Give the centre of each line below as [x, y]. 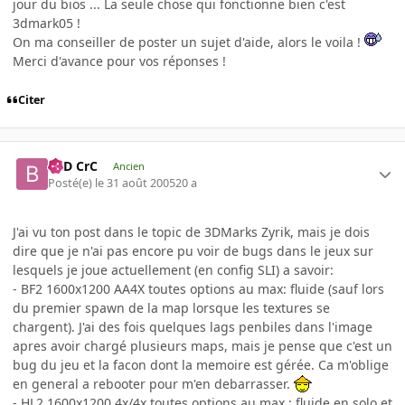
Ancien [128, 166]
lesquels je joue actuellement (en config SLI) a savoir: [173, 269]
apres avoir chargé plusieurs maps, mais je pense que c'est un [202, 345]
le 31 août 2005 [136, 183]
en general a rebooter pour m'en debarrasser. [153, 383]
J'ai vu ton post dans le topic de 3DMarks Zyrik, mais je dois [191, 231]
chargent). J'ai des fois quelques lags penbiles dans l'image [193, 326]
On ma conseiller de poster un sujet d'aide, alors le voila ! [188, 42]
